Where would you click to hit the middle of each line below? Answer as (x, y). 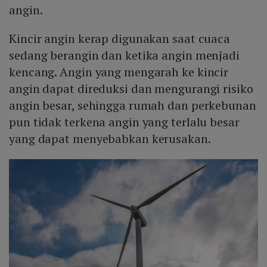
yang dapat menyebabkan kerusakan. (110, 139)
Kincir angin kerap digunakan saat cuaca (120, 39)
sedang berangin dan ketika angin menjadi (124, 55)
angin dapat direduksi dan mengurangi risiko (131, 89)
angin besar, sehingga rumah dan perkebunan (133, 105)
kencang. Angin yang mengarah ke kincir (119, 72)
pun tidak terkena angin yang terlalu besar (124, 122)
